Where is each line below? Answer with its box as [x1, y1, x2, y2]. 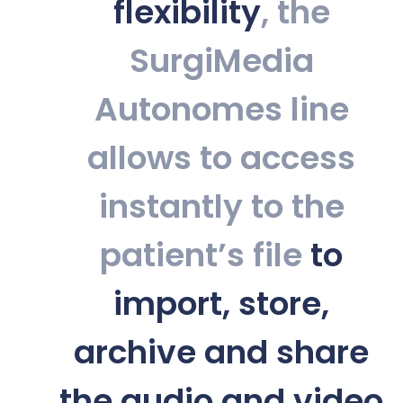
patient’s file [100, 231, 310, 278]
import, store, [113, 280, 329, 327]
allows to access [87, 134, 355, 181]
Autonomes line [94, 85, 349, 132]
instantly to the [98, 183, 345, 229]
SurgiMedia [129, 37, 314, 84]
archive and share [74, 328, 369, 375]
